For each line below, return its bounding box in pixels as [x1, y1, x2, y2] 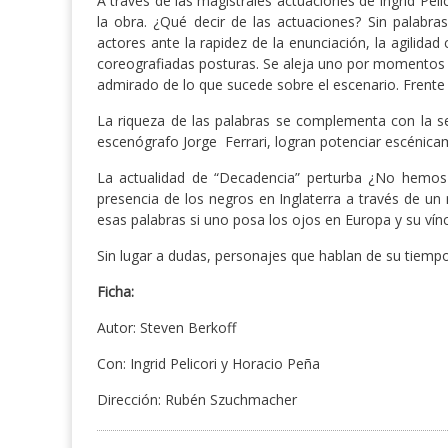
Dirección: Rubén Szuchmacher [97, 390, 297, 410]
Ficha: [97, 282, 134, 302]
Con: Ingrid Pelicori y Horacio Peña [97, 354, 320, 374]
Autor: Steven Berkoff [97, 318, 236, 338]
